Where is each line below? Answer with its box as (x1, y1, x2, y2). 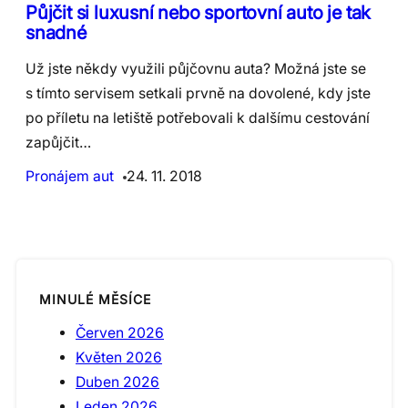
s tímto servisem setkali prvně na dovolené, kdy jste (25, 84, 371, 102)
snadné (25, 20, 87, 44)
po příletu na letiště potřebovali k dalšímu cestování (25, 108, 370, 127)
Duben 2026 (76, 373, 159, 392)
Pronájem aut (25, 167, 114, 185)
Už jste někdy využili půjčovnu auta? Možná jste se (25, 59, 366, 77)
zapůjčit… (25, 133, 91, 151)
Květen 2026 (76, 349, 162, 367)
